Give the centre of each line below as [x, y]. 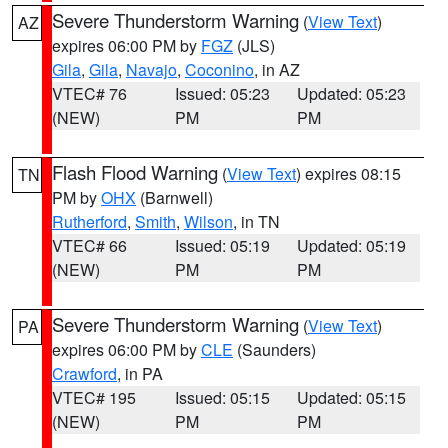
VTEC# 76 [89, 93]
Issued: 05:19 [222, 245]
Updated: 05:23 [352, 93]
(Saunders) [274, 349]
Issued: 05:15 [222, 397]
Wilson [208, 221]
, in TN [256, 221]
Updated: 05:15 [352, 397]
